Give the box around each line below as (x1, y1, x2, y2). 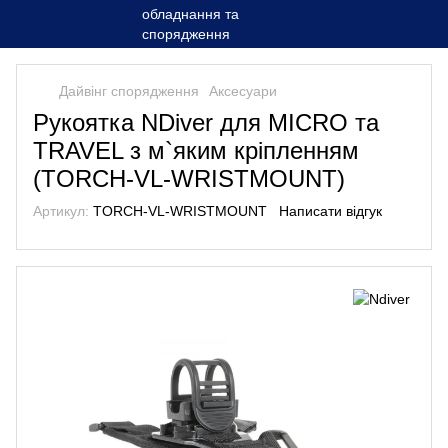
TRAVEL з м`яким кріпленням (33, 137, 359, 164)
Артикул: (33, 203, 89, 219)
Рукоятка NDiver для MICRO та (33, 109, 379, 136)
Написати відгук (279, 203, 382, 219)
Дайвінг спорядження (59, 83, 199, 99)
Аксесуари (209, 83, 277, 99)
